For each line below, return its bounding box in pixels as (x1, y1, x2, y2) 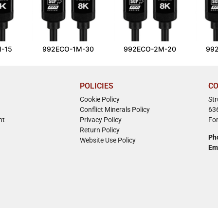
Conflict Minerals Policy (79, 105, 150, 113)
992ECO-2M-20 (124, 44, 176, 53)
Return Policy (79, 126, 120, 134)
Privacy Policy (79, 115, 122, 124)
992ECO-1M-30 (42, 44, 94, 53)
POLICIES (79, 81, 113, 91)
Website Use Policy (79, 136, 136, 144)
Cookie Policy (79, 95, 120, 103)
